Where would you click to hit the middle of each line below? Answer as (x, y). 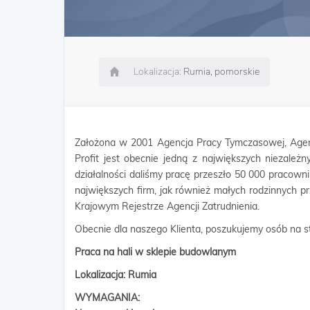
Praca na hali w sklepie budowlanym (155, 252)
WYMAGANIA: (107, 298)
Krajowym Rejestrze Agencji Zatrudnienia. (167, 206)
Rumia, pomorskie (221, 72)
